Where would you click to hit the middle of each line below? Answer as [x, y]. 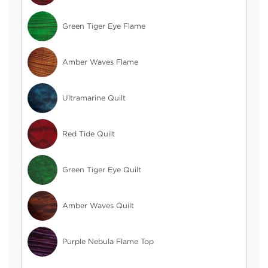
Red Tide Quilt [89, 134]
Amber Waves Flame [100, 62]
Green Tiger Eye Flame [104, 26]
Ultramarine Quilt [94, 98]
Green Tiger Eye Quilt [102, 170]
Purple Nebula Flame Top [108, 242]
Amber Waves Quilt [98, 206]
